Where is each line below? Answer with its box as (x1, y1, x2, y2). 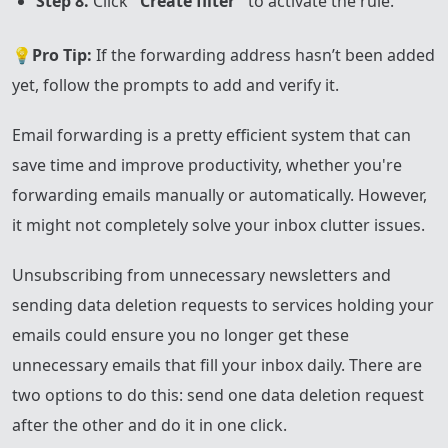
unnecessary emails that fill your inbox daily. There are (12, 353, 422, 376)
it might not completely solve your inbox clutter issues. (12, 213, 425, 236)
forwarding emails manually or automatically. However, (12, 183, 427, 206)
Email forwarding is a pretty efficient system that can (12, 123, 411, 146)
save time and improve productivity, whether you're (12, 153, 402, 176)
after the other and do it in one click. (12, 413, 287, 436)
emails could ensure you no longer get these (12, 323, 349, 346)
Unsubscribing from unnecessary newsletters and (12, 263, 391, 286)
